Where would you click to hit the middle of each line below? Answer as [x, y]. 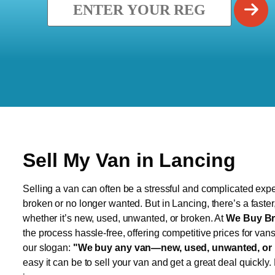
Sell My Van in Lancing [129, 160]
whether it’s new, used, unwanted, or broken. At [125, 218]
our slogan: [48, 247]
